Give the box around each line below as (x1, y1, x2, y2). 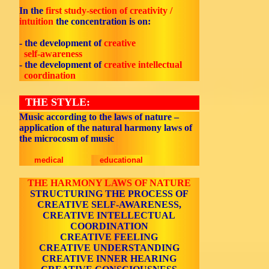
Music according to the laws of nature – (19, 112, 179, 122)
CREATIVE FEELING (60, 232, 159, 242)
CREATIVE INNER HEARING (42, 253, 177, 264)
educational (100, 156, 143, 165)
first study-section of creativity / (46, 5, 172, 16)
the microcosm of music (19, 133, 114, 144)
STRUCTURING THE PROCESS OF (30, 189, 189, 199)
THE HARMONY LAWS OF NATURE (28, 178, 191, 188)
